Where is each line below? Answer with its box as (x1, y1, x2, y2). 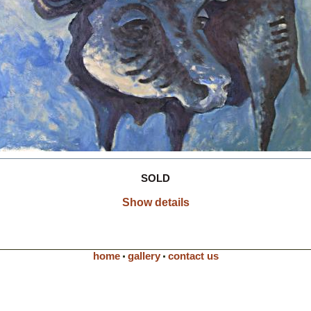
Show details (121, 196, 190, 208)
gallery (127, 250, 160, 262)
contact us (167, 250, 219, 262)
